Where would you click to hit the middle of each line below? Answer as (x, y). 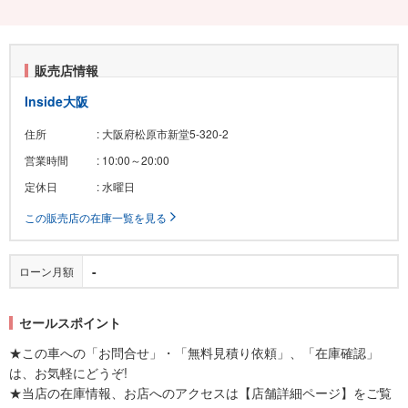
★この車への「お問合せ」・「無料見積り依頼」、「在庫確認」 (194, 352)
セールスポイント (70, 322)
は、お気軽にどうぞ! (68, 372)
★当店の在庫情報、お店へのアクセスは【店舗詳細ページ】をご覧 (200, 392)
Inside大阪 (56, 101)
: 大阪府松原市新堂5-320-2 (162, 133)
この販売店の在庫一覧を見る (96, 217)
